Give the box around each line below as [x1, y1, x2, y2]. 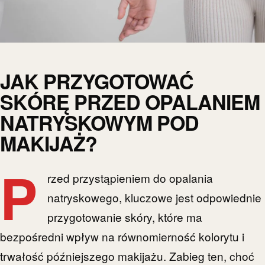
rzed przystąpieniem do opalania [47, 170, 214, 186]
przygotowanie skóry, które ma [47, 209, 203, 225]
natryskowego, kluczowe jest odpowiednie [47, 189, 262, 206]
